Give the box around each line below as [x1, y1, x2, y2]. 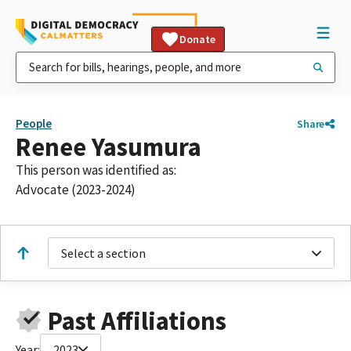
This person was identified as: [16, 161, 176, 179]
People [16, 116, 52, 131]
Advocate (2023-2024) [16, 181, 136, 198]
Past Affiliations [47, 304, 226, 337]
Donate [179, 32, 215, 46]
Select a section [61, 245, 146, 261]
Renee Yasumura [16, 131, 201, 163]
